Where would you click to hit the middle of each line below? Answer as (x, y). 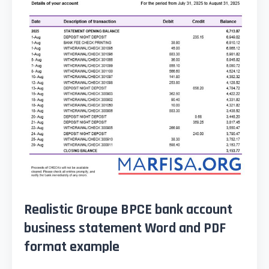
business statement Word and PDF (125, 228)
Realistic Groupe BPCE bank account (128, 210)
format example (72, 247)
